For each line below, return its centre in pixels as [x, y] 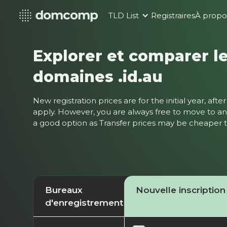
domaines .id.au [98, 76]
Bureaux [64, 190]
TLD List [124, 16]
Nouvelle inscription [180, 190]
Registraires [173, 16]
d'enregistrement [84, 202]
